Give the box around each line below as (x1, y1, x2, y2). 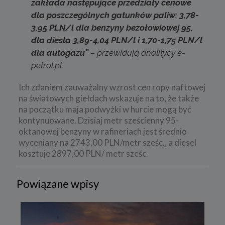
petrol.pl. (31, 60, 63, 70)
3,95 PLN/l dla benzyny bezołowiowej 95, (31, 22, 193, 33)
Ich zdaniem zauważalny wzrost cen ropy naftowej (18, 81, 205, 92)
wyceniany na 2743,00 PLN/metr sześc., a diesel (18, 137, 196, 148)
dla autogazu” (31, 47, 88, 58)
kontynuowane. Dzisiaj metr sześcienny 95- (18, 115, 179, 126)
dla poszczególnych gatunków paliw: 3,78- (31, 10, 199, 20)
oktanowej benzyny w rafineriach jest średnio (18, 126, 187, 137)
